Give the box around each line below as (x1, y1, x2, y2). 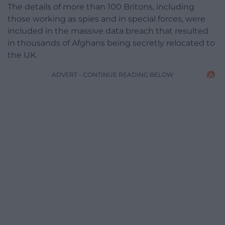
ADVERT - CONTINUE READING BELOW (52, 71, 173, 79)
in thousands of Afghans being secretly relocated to (8, 38, 215, 48)
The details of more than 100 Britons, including (8, 2, 194, 12)
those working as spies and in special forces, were (8, 14, 205, 24)
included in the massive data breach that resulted (8, 26, 208, 36)
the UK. (8, 50, 37, 60)
